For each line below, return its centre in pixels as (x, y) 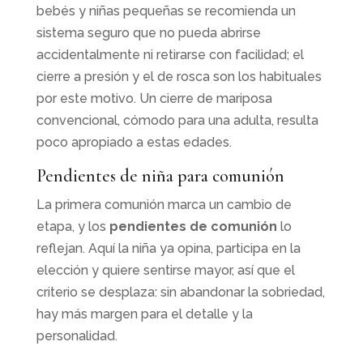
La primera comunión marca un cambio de (164, 204)
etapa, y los (73, 226)
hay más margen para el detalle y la (144, 314)
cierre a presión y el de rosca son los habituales (179, 76)
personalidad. (77, 335)
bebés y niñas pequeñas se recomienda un (166, 11)
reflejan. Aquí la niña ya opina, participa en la (168, 248)
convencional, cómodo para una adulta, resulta (177, 120)
